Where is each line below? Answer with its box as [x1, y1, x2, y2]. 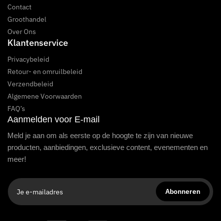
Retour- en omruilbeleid [7, 67, 82, 76]
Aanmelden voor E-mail [7, 114, 100, 124]
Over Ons [7, 27, 36, 36]
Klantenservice [7, 37, 68, 48]
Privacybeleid [7, 54, 49, 64]
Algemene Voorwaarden [7, 91, 82, 101]
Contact [7, 2, 32, 11]
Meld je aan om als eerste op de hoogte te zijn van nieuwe [7, 131, 193, 140]
